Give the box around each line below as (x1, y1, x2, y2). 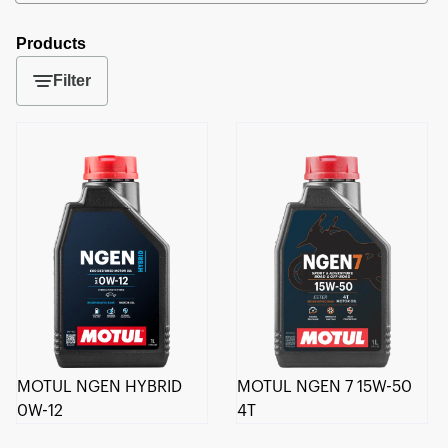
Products (16, 35, 86, 52)
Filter (53, 72, 91, 89)
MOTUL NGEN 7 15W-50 (237, 378, 413, 395)
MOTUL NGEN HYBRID (17, 378, 182, 395)
